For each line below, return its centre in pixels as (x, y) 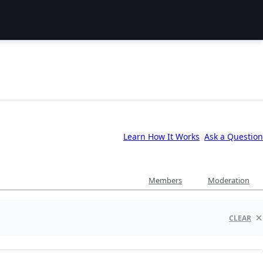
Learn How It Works (161, 136)
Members (165, 181)
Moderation (229, 181)
